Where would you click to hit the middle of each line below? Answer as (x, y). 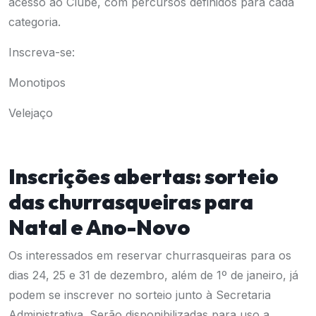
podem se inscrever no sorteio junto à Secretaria (140, 295)
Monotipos (37, 83)
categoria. (36, 22)
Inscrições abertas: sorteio (143, 176)
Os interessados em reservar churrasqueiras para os (150, 255)
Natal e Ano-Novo (99, 227)
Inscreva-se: (42, 52)
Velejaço (31, 113)
